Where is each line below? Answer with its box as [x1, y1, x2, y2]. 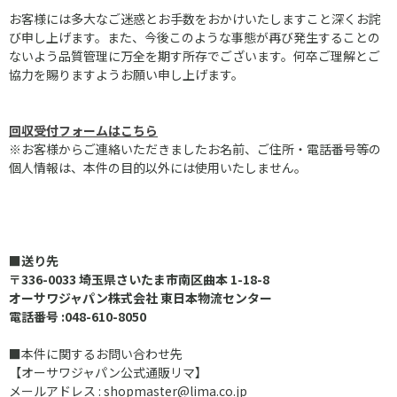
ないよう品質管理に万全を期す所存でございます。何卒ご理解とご [9, 47, 380, 65]
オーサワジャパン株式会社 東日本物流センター [9, 289, 272, 307]
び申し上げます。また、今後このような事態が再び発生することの [9, 28, 380, 46]
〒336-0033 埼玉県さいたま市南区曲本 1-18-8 [9, 270, 269, 288]
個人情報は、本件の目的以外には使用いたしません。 [9, 159, 307, 176]
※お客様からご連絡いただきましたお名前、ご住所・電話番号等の [9, 140, 381, 158]
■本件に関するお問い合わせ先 [9, 345, 183, 362]
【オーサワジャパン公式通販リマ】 [9, 363, 207, 381]
